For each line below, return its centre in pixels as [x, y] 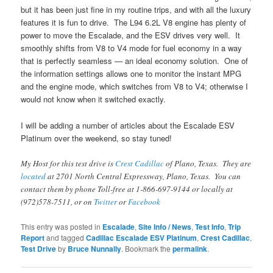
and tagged [66, 237]
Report [33, 237]
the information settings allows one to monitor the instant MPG [131, 74]
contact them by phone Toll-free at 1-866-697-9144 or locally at [127, 189]
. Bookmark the [147, 248]
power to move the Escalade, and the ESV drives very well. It [131, 35]
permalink [190, 248]
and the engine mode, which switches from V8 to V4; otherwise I [135, 87]
